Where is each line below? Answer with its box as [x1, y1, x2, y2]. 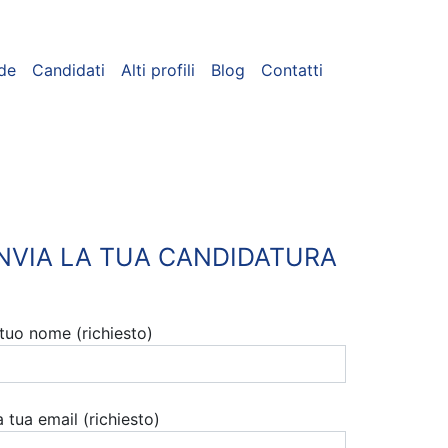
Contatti [261, 59, 323, 80]
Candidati [32, 59, 105, 80]
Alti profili [121, 59, 195, 80]
